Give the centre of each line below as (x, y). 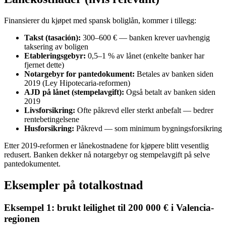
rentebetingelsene (52, 120)
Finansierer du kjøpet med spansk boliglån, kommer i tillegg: (100, 21)
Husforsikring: (49, 129)
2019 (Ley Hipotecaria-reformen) (77, 83)
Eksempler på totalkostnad (73, 185)
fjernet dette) (44, 65)
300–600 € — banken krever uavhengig (145, 38)
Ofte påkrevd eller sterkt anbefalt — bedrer (144, 110)
